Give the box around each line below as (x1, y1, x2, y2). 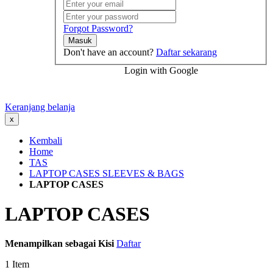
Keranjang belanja (5, 101, 75, 112)
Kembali (29, 135, 62, 146)
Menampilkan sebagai (5, 238, 96, 249)
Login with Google (124, 65, 198, 76)
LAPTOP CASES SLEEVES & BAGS (29, 168, 184, 179)
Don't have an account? (63, 46, 154, 57)
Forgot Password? (63, 23, 133, 34)
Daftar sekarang (156, 46, 217, 57)
